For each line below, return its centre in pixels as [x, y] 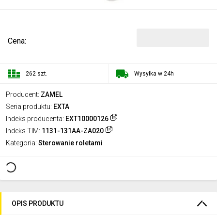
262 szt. [37, 73]
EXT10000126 [87, 119]
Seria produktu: [29, 107]
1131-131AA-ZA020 [73, 131]
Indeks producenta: [35, 119]
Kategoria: [21, 143]
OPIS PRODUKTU [38, 203]
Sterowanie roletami [70, 143]
